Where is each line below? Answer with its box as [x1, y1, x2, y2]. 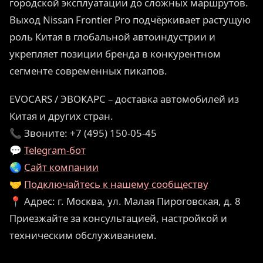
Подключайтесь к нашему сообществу [24, 177, 208, 191]
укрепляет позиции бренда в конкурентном [9, 46, 221, 60]
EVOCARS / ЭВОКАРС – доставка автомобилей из [9, 92, 239, 106]
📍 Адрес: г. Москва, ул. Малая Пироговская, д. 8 [9, 194, 241, 208]
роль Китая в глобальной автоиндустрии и [9, 29, 215, 43]
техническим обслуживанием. [9, 228, 157, 242]
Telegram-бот [24, 143, 86, 157]
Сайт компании [24, 160, 99, 174]
